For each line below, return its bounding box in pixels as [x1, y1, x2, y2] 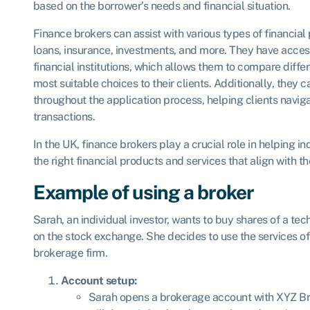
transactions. [33, 109, 95, 123]
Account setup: [60, 274, 137, 288]
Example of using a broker [33, 180, 254, 203]
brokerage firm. [33, 246, 107, 260]
